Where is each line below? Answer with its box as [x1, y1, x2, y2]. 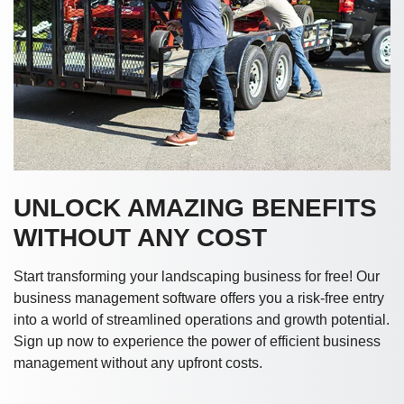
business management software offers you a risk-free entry [14, 290, 384, 307]
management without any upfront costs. [14, 355, 262, 372]
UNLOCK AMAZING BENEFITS [14, 194, 377, 223]
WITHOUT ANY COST [14, 224, 267, 252]
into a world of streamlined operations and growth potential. [14, 312, 390, 328]
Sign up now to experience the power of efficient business [14, 334, 381, 350]
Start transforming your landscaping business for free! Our [14, 269, 380, 285]
